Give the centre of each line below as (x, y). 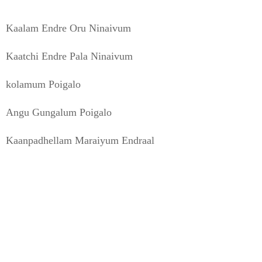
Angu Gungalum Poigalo (59, 112)
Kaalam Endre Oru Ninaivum (68, 28)
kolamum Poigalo (43, 84)
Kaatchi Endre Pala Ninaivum (69, 56)
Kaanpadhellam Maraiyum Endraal (80, 140)
